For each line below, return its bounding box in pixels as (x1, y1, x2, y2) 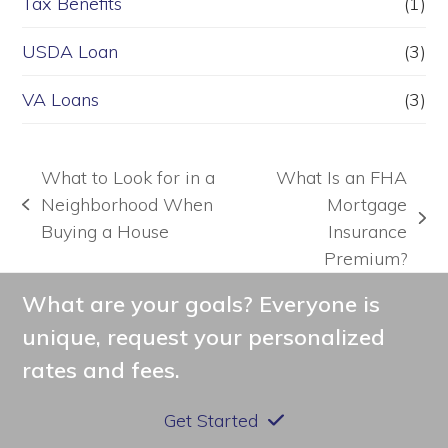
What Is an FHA (276, 166, 408, 190)
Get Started (164, 409, 259, 433)
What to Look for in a (40, 166, 215, 190)
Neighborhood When (40, 193, 213, 217)
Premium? (324, 247, 408, 271)
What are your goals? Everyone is (22, 290, 381, 319)
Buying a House (40, 220, 169, 244)
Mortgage (327, 193, 408, 217)
